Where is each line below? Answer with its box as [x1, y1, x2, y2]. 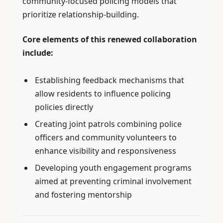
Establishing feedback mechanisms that [35, 74, 184, 86]
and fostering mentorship [35, 189, 132, 200]
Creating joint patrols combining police [35, 118, 182, 129]
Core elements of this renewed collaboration [22, 33, 197, 45]
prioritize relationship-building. [22, 9, 139, 20]
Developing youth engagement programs [35, 162, 192, 173]
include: [22, 47, 53, 58]
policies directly [35, 101, 93, 112]
